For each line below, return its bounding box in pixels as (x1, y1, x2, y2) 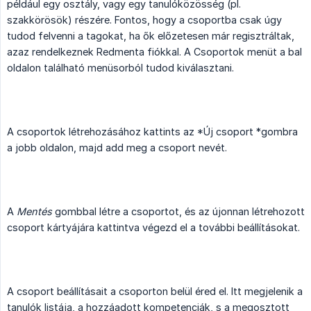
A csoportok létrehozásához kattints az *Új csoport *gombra (7, 126, 298, 138)
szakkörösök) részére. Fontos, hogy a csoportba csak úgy (7, 14, 282, 26)
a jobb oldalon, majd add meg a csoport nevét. (7, 142, 227, 154)
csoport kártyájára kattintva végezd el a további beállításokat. (7, 221, 300, 234)
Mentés (17, 205, 52, 218)
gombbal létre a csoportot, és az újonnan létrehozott (52, 205, 305, 218)
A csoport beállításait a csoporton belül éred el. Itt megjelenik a (7, 285, 303, 298)
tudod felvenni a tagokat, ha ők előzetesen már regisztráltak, (7, 30, 294, 42)
